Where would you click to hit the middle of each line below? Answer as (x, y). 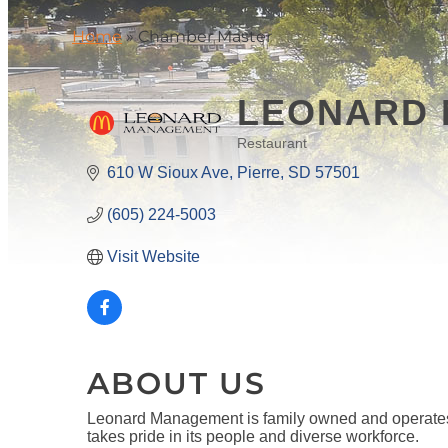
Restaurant (272, 144)
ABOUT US (176, 384)
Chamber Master (205, 37)
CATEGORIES (290, 158)
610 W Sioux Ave (168, 173)
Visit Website (153, 257)
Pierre (258, 173)
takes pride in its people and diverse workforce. (253, 437)
